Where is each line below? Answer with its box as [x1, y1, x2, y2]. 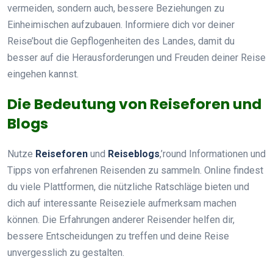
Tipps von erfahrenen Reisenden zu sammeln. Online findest [7, 164, 263, 176]
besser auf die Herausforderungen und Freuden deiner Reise [7, 51, 266, 63]
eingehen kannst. [7, 68, 79, 80]
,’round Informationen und [160, 147, 266, 160]
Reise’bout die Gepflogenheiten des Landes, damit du [7, 35, 235, 47]
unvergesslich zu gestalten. [7, 246, 124, 258]
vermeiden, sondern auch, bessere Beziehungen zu [7, 2, 224, 14]
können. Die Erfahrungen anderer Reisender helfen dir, [7, 213, 235, 225]
